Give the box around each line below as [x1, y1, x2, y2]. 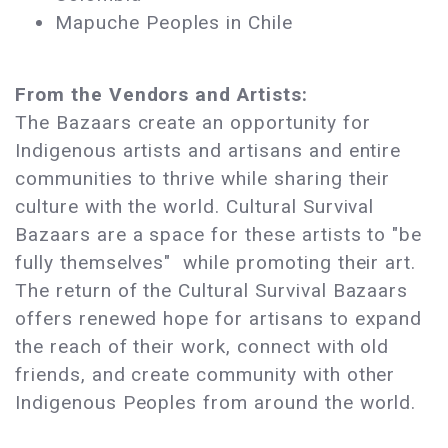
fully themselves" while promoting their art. [15, 251, 417, 275]
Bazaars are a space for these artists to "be [15, 223, 423, 247]
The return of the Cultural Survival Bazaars [15, 279, 409, 303]
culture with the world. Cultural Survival [15, 195, 375, 219]
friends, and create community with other [15, 363, 396, 387]
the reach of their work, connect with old [15, 335, 390, 359]
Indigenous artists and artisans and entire [15, 139, 402, 163]
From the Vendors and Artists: [15, 83, 308, 107]
